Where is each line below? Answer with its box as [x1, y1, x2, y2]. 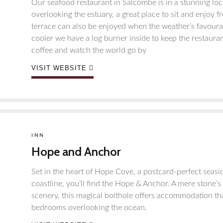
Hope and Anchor [31, 144, 120, 159]
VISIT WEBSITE [31, 64, 87, 72]
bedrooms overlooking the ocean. [31, 204, 147, 212]
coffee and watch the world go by [31, 46, 146, 54]
